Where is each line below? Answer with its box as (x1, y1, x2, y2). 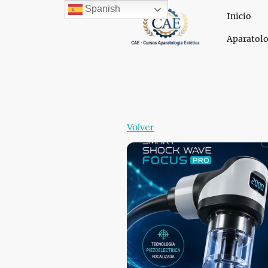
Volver (127, 120, 154, 133)
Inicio (226, 10, 251, 22)
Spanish (82, 4, 120, 14)
